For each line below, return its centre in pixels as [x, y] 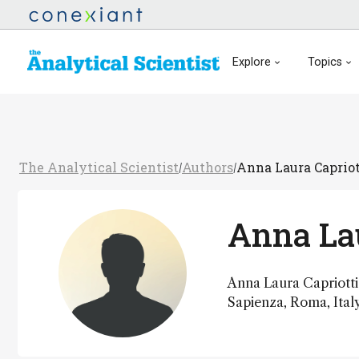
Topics [325, 62]
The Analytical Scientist [99, 167]
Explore [252, 62]
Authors [208, 167]
